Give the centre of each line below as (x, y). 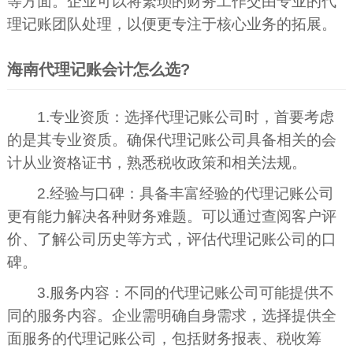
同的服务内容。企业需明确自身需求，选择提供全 (171, 316)
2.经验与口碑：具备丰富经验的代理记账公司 (186, 193)
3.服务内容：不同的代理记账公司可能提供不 (186, 293)
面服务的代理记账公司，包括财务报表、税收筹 (164, 338)
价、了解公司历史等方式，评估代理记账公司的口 (171, 239)
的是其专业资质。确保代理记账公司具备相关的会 (171, 140)
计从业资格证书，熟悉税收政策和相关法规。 (156, 163)
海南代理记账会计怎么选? (98, 69)
